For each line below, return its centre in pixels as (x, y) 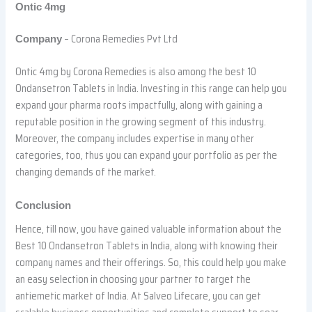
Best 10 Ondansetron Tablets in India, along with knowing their (147, 245)
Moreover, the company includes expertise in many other (135, 139)
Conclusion (44, 205)
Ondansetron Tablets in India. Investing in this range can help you (151, 88)
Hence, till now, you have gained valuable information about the (149, 228)
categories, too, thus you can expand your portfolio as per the (147, 155)
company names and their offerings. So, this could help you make (151, 262)
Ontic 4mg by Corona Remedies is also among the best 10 (136, 72)
